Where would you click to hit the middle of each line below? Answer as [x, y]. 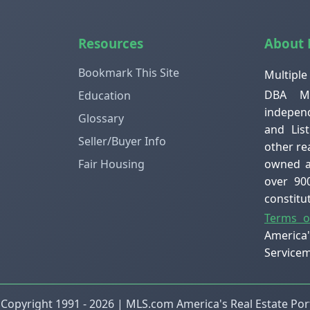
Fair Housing [111, 164]
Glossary [101, 119]
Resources [111, 44]
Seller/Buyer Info [122, 142]
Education [104, 96]
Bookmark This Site [129, 73]
